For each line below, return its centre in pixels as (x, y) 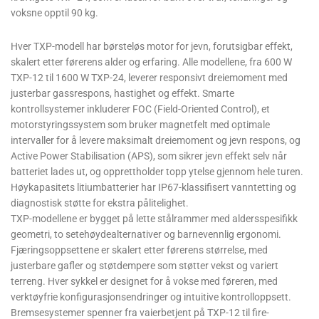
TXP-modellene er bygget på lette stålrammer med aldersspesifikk (154, 219)
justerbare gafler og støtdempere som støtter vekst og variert (145, 266)
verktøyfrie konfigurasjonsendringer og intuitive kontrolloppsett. (151, 297)
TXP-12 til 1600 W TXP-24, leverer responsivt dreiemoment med (149, 78)
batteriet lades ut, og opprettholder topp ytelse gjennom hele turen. (157, 172)
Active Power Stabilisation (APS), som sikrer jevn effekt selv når (149, 156)
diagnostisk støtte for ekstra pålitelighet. (100, 203)
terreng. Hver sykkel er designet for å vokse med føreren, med (144, 282)
